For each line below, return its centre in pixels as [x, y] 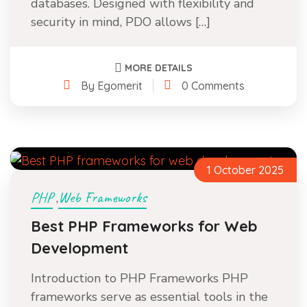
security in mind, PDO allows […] [121, 22]
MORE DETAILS [159, 67]
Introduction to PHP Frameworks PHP [139, 278]
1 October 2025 [245, 170]
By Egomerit [111, 85]
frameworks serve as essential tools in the [149, 297]
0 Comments [213, 85]
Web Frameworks [102, 197]
